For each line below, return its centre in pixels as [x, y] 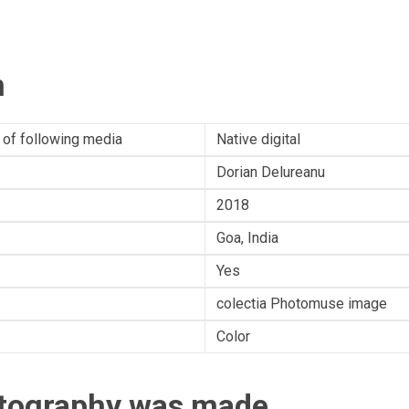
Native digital [258, 139]
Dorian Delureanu [271, 172]
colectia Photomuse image [302, 304]
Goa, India [247, 238]
